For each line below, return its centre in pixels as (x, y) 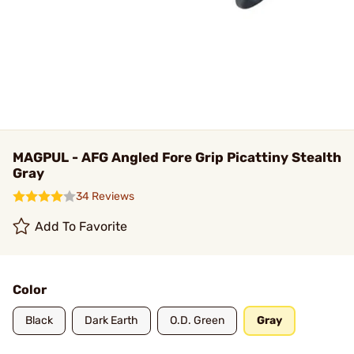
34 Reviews (105, 196)
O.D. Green (197, 320)
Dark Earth (111, 320)
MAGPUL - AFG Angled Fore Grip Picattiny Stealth (177, 157)
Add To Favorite (81, 226)
